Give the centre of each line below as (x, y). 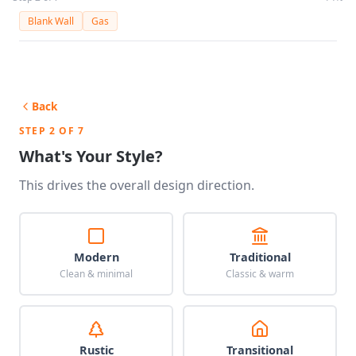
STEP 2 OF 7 (52, 131)
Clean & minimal (96, 274)
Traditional (260, 257)
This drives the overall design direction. (137, 185)
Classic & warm (260, 274)
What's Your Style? (91, 156)
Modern (96, 257)
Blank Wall (51, 21)
